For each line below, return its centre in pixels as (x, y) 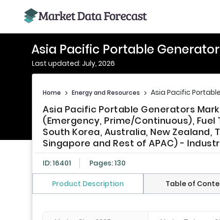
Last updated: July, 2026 (73, 63)
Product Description (88, 184)
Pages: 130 (108, 163)
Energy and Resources (106, 92)
